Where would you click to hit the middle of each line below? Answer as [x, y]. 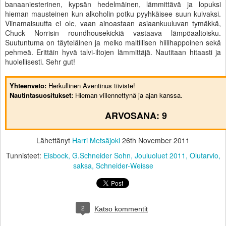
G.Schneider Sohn [101, 156]
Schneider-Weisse [124, 166]
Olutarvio [204, 156]
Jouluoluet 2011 [160, 156]
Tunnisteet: [24, 156]
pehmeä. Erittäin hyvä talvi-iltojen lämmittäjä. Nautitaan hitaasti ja [113, 52]
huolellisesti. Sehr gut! [40, 62]
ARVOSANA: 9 [136, 116]
